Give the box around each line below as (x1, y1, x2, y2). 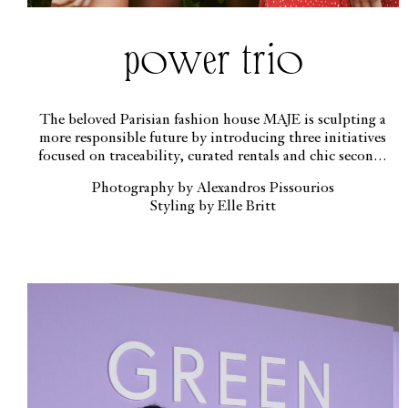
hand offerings (168, 168, 258, 183)
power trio (122, 35, 303, 83)
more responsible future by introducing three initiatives (39, 131, 387, 147)
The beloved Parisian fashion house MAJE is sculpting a (39, 113, 387, 128)
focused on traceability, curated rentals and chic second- (38, 149, 388, 165)
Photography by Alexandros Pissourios (91, 181, 334, 197)
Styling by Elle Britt (149, 199, 276, 215)
